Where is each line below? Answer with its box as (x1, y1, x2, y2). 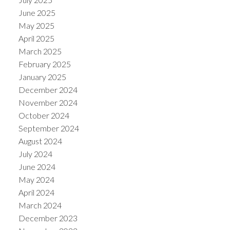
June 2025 (18, 7, 55, 17)
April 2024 (18, 187, 54, 197)
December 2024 (18, 84, 78, 94)
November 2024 (18, 97, 78, 107)
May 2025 (18, 20, 54, 30)
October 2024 (18, 110, 69, 120)
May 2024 (18, 174, 54, 184)
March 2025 (18, 46, 62, 56)
